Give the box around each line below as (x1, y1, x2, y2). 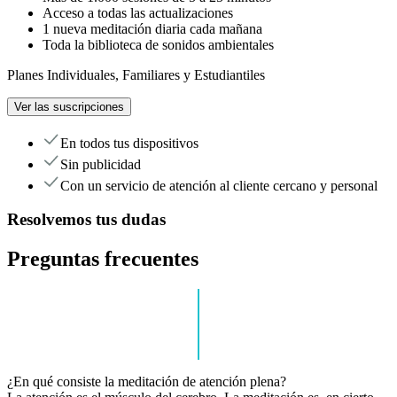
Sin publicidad (60, 156, 141, 172)
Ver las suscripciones (14, 99, 124, 113)
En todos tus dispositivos (60, 135, 198, 151)
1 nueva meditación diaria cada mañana (43, 20, 262, 36)
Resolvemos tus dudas (7, 210, 166, 230)
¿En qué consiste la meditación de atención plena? (7, 374, 286, 390)
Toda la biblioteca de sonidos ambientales (43, 36, 274, 52)
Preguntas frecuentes (7, 247, 198, 271)
